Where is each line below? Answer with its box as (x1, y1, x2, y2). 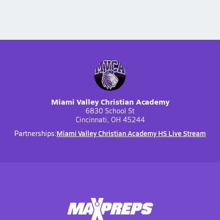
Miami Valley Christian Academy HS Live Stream (56, 128, 206, 138)
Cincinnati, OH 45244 (75, 115, 145, 124)
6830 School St (85, 106, 135, 115)
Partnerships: (14, 129, 56, 138)
